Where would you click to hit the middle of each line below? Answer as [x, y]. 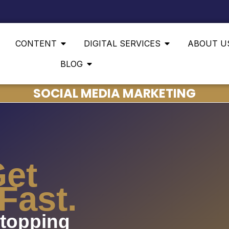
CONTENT [36, 43]
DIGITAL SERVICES [122, 43]
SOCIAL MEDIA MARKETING [114, 93]
